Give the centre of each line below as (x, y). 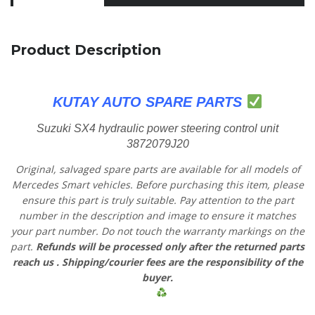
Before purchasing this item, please (219, 184)
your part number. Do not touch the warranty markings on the (157, 231)
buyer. (157, 277)
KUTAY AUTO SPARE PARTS (148, 102)
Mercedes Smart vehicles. (73, 184)
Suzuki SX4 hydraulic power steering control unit (157, 128)
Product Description (86, 50)
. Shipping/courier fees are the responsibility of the (179, 262)
